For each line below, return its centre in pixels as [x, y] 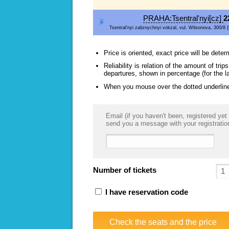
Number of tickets [125, 170]
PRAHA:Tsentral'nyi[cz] [183, 18]
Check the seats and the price [163, 222]
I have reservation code [146, 192]
